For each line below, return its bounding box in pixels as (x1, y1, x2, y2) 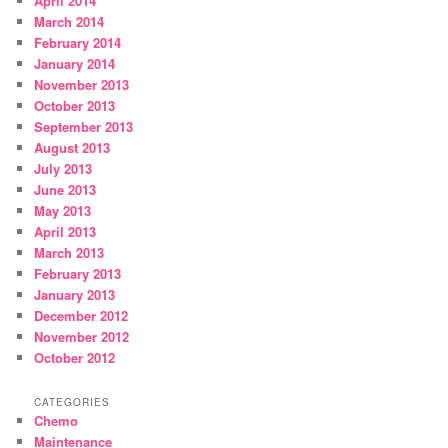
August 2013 (34, 138, 111, 158)
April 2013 (34, 222, 97, 242)
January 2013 (34, 285, 116, 305)
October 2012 (34, 348, 116, 368)
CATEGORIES (34, 394, 111, 409)
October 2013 (34, 96, 116, 116)
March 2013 (34, 243, 105, 263)
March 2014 (34, 12, 105, 32)
